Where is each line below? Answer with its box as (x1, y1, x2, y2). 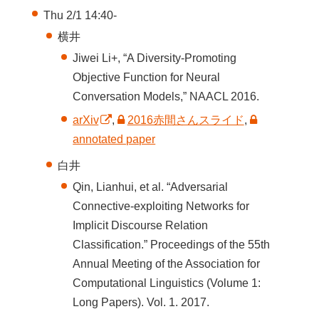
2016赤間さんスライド (127, 114, 244, 127)
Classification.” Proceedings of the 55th (73, 239, 271, 251)
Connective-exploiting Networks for (73, 200, 250, 213)
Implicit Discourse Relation (73, 219, 209, 232)
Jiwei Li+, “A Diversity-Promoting (73, 52, 237, 64)
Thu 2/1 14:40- (43, 9, 117, 21)
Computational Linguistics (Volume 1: (73, 277, 261, 290)
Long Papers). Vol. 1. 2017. (73, 296, 210, 309)
